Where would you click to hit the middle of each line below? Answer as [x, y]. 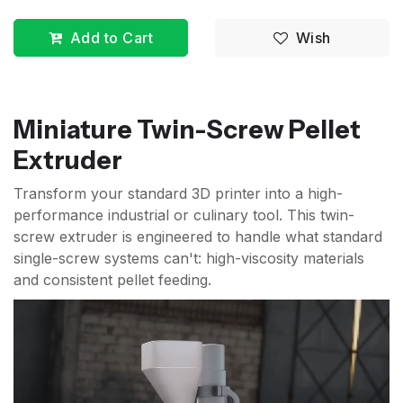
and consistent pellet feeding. [112, 280]
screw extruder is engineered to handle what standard [198, 237]
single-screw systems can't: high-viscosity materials [189, 259]
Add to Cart [111, 38]
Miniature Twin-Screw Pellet [187, 130]
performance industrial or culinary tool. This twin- [184, 215]
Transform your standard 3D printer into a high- [178, 194]
